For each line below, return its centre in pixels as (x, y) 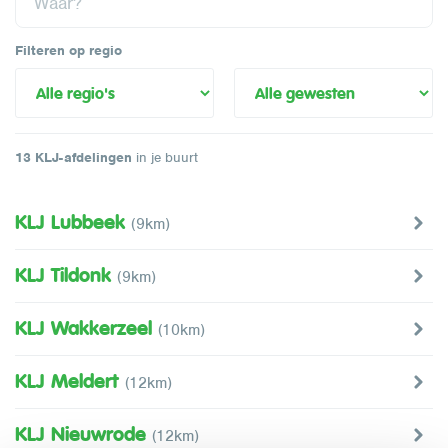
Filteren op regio (68, 50)
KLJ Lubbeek (73, 222)
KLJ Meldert (70, 381)
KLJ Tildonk (66, 275)
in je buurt (165, 157)
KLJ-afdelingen (81, 157)
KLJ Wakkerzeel (86, 328)
